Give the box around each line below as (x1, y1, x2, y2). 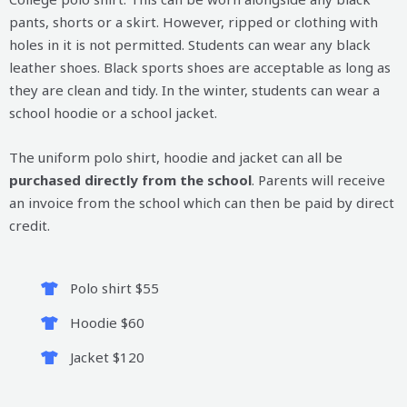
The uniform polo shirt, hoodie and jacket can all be (9, 148, 342, 167)
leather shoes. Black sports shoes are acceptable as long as (9, 58, 391, 77)
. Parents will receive (252, 171, 385, 190)
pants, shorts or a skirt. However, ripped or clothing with (9, 13, 378, 32)
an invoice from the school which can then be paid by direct (9, 194, 394, 213)
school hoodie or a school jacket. (9, 104, 217, 123)
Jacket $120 (69, 348, 144, 367)
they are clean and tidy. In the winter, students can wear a (9, 81, 380, 100)
